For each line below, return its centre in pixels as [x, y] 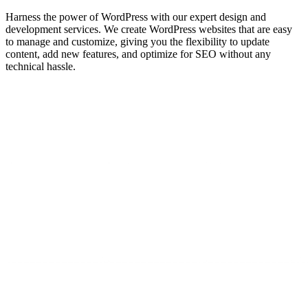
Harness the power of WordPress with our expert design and [136, 17]
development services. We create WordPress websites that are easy [149, 30]
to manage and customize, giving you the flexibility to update [137, 42]
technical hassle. [41, 67]
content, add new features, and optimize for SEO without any [138, 54]
